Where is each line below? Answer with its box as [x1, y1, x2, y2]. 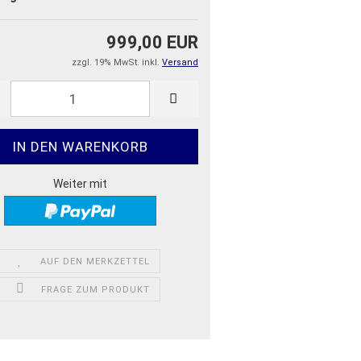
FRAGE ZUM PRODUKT [40, 284, 150, 295]
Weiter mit [52, 177, 107, 191]
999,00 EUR [106, 32, 198, 53]
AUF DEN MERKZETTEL [40, 255, 151, 267]
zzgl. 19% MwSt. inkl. [72, 57, 162, 68]
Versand [162, 57, 198, 68]
